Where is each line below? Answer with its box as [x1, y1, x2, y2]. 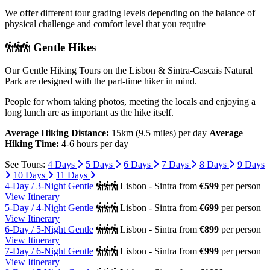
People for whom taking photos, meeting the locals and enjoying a [5, 96, 256, 107]
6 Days [124, 159, 153, 170]
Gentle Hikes [30, 40, 96, 54]
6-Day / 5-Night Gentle [5, 224, 93, 235]
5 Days [86, 159, 115, 170]
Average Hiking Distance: [5, 128, 109, 139]
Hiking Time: [5, 139, 59, 149]
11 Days [56, 170, 90, 181]
